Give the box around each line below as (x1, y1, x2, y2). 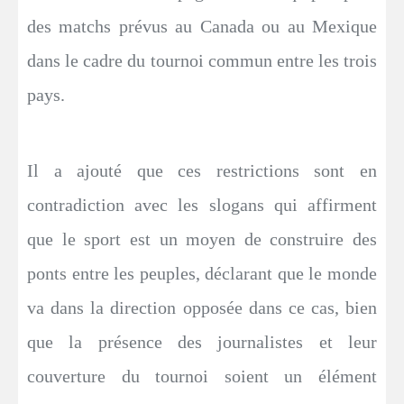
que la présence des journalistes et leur (27, 331, 377, 352)
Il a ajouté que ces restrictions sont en (27, 160, 377, 180)
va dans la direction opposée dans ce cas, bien (27, 297, 377, 317)
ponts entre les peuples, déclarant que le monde (27, 262, 377, 283)
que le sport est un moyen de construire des (27, 228, 377, 249)
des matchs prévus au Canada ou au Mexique (27, 15, 377, 36)
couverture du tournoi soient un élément (27, 365, 377, 386)
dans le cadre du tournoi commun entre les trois (27, 50, 377, 70)
